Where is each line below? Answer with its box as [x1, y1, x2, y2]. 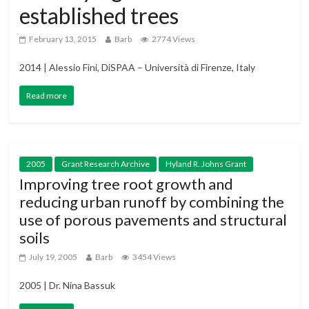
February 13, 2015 [29, 34, 97, 45]
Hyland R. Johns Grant [166, 159, 247, 170]
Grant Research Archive [61, 159, 150, 170]
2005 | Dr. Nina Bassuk [19, 279, 116, 292]
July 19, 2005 [29, 252, 78, 263]
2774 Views [152, 34, 196, 45]
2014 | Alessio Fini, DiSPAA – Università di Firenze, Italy [19, 61, 256, 74]
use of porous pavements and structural [19, 210, 288, 230]
